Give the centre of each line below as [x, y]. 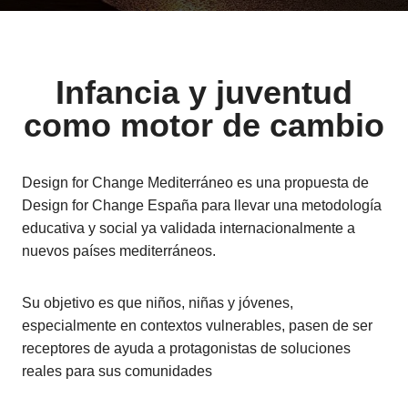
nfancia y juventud [209, 92]
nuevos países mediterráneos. [119, 251]
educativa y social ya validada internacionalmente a [189, 228]
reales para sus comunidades [117, 371]
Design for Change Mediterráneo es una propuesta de [195, 183]
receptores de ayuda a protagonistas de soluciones [186, 348]
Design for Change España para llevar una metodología [202, 205]
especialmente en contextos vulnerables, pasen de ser [197, 326]
